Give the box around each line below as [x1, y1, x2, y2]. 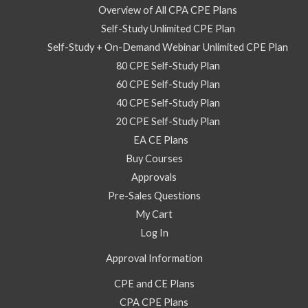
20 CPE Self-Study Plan [115, 115, 220, 127]
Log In [140, 226, 168, 239]
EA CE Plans [133, 133, 188, 146]
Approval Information [105, 252, 203, 264]
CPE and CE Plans [113, 277, 195, 289]
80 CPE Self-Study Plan [115, 59, 220, 71]
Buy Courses [125, 152, 183, 164]
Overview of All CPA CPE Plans [98, 3, 237, 16]
